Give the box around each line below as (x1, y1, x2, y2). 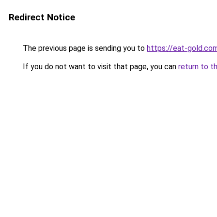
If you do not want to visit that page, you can (21, 62, 178, 71)
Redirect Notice (9, 12, 75, 23)
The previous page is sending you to (21, 44, 147, 53)
